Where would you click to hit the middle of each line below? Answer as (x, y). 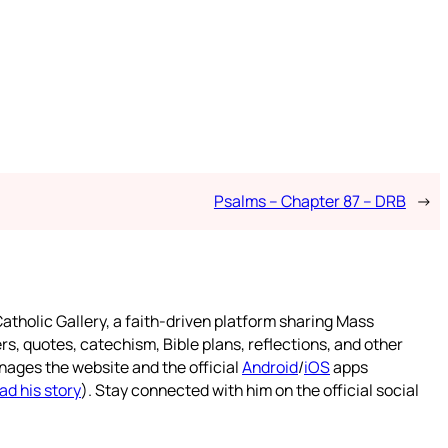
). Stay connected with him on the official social (250, 389)
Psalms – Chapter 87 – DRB (309, 200)
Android (270, 366)
